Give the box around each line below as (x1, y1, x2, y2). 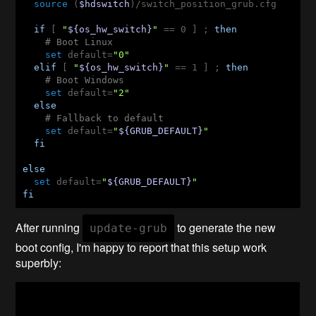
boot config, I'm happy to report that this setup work (16, 238, 267, 255)
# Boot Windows (45, 74, 125, 85)
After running (16, 219, 83, 236)
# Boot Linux (45, 36, 114, 47)
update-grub (90, 221, 168, 235)
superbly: (16, 254, 62, 271)
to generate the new (174, 219, 276, 236)
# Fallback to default (45, 112, 164, 123)
